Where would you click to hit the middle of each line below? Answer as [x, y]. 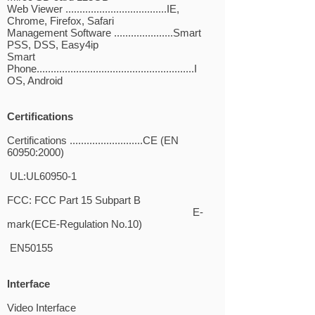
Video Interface [41, 308]
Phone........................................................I [102, 69]
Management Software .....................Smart [104, 33]
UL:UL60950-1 [42, 176]
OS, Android [35, 81]
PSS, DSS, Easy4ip [53, 45]
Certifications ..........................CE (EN [93, 140]
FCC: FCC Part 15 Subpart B [74, 200]
